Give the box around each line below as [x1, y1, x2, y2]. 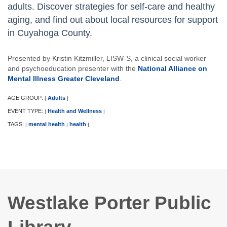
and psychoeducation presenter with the [8, 64, 138, 73]
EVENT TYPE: [8, 108, 45, 115]
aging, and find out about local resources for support [8, 15, 218, 25]
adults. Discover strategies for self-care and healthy [8, 2, 215, 12]
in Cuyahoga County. [8, 28, 92, 39]
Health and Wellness [48, 108, 102, 115]
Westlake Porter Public [8, 192, 211, 214]
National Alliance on [138, 64, 207, 73]
